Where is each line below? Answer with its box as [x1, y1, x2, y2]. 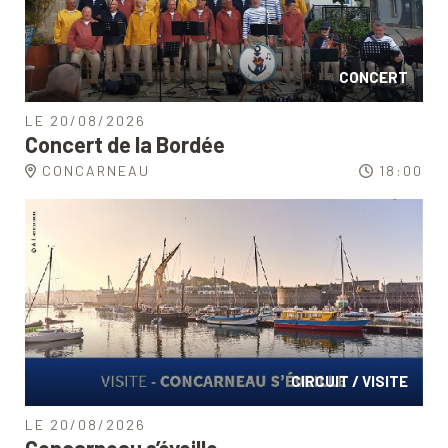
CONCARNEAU [41, 162, 150, 180]
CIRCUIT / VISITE [291, 372, 408, 391]
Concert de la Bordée [25, 131, 225, 158]
